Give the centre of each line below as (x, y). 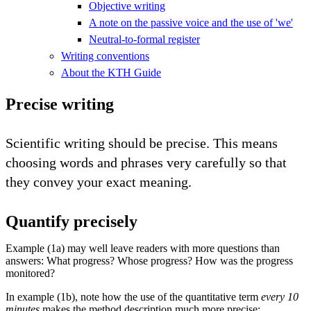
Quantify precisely (72, 221)
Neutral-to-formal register (144, 39)
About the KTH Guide (111, 72)
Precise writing (60, 104)
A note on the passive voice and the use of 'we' (191, 22)
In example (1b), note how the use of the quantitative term (133, 296)
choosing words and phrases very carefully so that (146, 162)
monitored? (30, 273)
